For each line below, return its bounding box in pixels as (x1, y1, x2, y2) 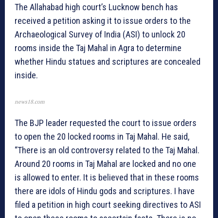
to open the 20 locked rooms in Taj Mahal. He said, (15, 131, 189, 142)
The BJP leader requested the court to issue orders (15, 118, 197, 128)
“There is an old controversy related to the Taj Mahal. (15, 145, 200, 156)
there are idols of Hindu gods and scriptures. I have (15, 186, 195, 197)
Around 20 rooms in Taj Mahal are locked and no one (15, 159, 196, 169)
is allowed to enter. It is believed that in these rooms (15, 172, 199, 183)
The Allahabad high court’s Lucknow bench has (15, 2, 178, 13)
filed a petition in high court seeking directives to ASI (15, 200, 201, 210)
